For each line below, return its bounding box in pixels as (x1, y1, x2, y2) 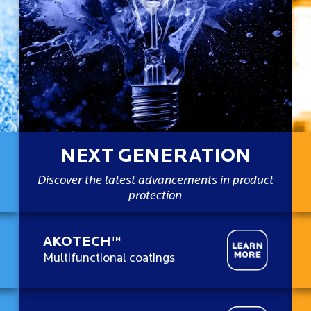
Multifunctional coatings (43, 252, 176, 266)
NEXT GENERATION (59, 146, 251, 167)
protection (128, 189, 183, 203)
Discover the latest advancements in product (37, 174, 274, 187)
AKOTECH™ (43, 235, 121, 250)
